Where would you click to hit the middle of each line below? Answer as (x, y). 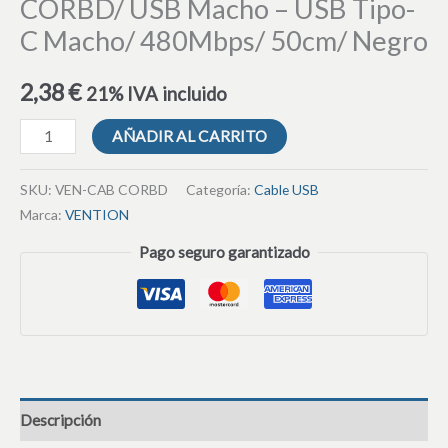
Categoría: (220, 190)
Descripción (60, 419)
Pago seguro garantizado (224, 252)
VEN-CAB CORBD (111, 190)
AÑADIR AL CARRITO (189, 135)
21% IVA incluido (156, 93)
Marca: (42, 215)
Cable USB (286, 190)
